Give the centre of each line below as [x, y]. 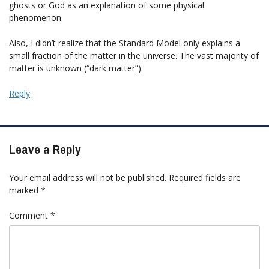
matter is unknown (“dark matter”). [76, 68]
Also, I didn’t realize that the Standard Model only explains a [125, 43]
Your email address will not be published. [88, 177]
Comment [30, 215]
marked [25, 190]
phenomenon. [36, 17]
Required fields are [205, 177]
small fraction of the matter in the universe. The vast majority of [134, 55]
